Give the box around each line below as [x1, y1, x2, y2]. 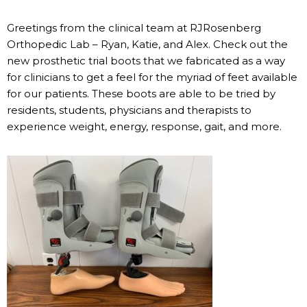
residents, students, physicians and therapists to [7, 103, 251, 116]
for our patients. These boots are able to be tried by [7, 87, 275, 100]
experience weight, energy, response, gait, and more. [7, 120, 282, 133]
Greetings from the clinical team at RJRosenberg [7, 21, 261, 34]
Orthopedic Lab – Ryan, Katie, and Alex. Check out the [7, 38, 288, 51]
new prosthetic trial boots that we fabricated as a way [7, 54, 285, 67]
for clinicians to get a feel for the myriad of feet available [7, 71, 297, 84]
